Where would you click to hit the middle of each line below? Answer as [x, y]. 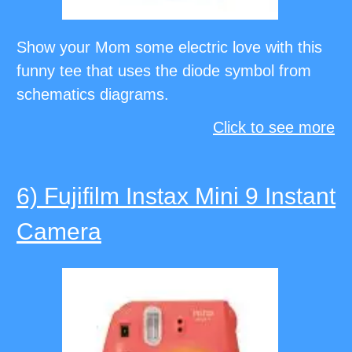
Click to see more [274, 128]
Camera [59, 232]
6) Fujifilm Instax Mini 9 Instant [176, 196]
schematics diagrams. [93, 95]
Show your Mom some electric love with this [169, 48]
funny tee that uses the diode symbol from [164, 71]
